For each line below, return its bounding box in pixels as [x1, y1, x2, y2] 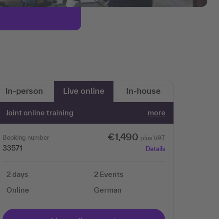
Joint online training [6, 109, 74, 117]
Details [145, 145, 165, 153]
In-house [126, 86, 161, 95]
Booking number [2, 134, 49, 141]
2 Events [93, 170, 123, 178]
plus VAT [140, 134, 165, 142]
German [93, 186, 122, 194]
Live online [63, 86, 105, 95]
